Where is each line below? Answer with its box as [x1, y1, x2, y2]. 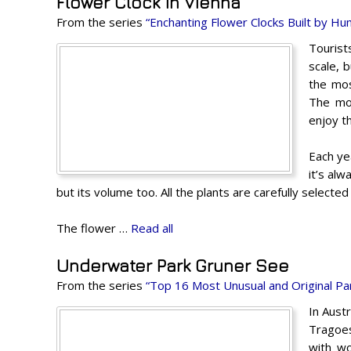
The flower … [56, 219, 131, 236]
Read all [131, 219, 173, 236]
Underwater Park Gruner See [56, 255, 289, 276]
